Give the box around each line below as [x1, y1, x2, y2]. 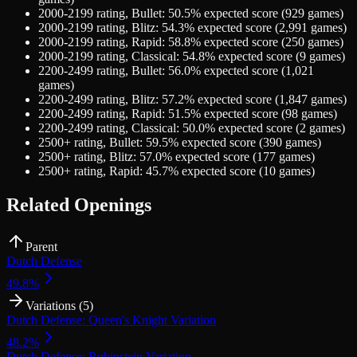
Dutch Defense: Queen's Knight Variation [6, 312, 216, 327]
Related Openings [6, 194, 151, 215]
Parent [25, 239, 57, 253]
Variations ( [25, 298, 83, 312]
